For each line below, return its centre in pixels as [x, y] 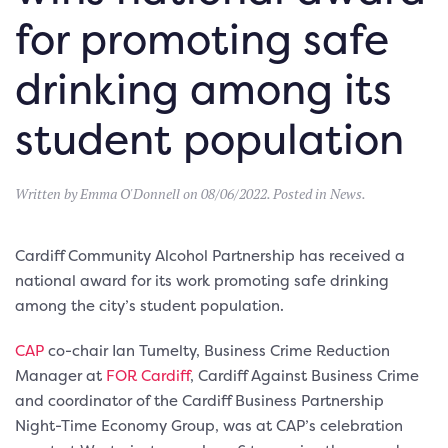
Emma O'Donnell [130, 193]
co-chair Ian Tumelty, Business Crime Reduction [217, 350]
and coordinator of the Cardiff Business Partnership [199, 400]
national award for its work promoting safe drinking [202, 280]
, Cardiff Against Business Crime [304, 375]
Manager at [60, 375]
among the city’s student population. [149, 305]
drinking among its [203, 88]
